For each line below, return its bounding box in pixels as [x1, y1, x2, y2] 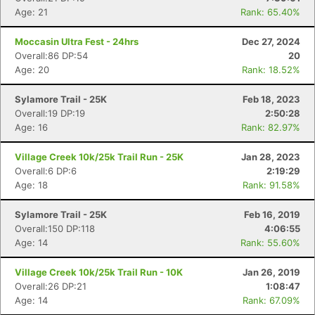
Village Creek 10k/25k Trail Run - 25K [15, 151, 184, 162]
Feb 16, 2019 [244, 209, 300, 220]
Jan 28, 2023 [241, 151, 300, 162]
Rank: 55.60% [240, 237, 300, 248]
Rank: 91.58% [243, 179, 300, 191]
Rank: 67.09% [243, 295, 300, 306]
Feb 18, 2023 [243, 94, 300, 105]
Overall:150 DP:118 [15, 223, 95, 234]
